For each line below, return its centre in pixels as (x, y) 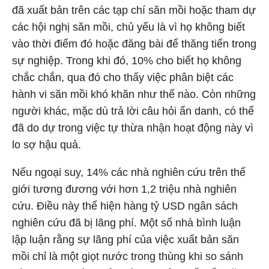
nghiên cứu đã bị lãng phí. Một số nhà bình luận (126, 223)
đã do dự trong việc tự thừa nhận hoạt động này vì (133, 128)
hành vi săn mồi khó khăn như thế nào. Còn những (134, 94)
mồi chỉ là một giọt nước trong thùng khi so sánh (128, 256)
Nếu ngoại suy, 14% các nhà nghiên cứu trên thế (129, 172)
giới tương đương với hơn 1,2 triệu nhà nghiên (124, 189)
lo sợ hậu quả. (47, 145)
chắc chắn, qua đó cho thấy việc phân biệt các (123, 77)
